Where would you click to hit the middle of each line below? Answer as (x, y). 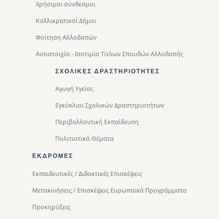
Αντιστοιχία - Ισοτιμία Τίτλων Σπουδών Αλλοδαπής (109, 54)
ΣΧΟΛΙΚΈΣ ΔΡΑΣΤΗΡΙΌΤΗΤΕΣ (107, 71)
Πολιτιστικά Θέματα (84, 139)
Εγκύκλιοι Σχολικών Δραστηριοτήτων (109, 106)
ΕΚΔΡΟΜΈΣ (53, 156)
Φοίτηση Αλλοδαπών (66, 37)
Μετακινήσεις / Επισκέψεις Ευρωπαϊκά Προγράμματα (109, 190)
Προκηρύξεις (51, 207)
